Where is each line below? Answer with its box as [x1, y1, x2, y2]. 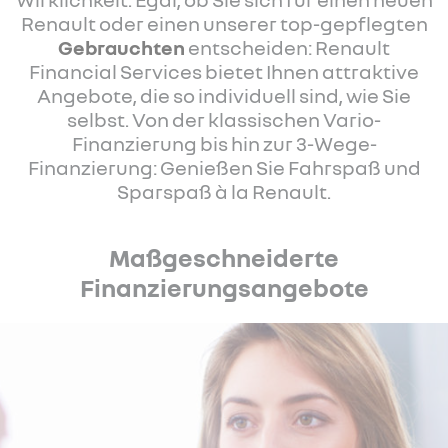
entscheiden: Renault [185, 35, 390, 59]
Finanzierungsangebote [79, 272, 369, 303]
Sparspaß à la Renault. [117, 179, 331, 203]
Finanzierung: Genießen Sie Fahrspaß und [27, 155, 421, 179]
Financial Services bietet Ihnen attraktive [29, 59, 419, 83]
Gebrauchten [58, 35, 185, 59]
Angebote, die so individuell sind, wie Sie [37, 83, 411, 107]
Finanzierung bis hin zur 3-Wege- [71, 131, 377, 155]
